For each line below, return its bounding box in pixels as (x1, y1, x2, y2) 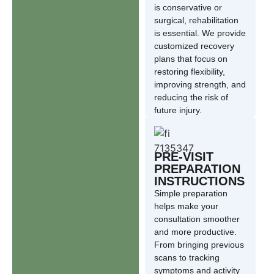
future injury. (154, 105, 202, 116)
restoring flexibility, (154, 67, 225, 77)
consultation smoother (154, 214, 240, 224)
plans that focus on (154, 54, 228, 64)
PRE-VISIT (154, 150, 213, 164)
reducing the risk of (154, 92, 228, 103)
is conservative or (154, 2, 222, 13)
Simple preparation (154, 188, 228, 199)
